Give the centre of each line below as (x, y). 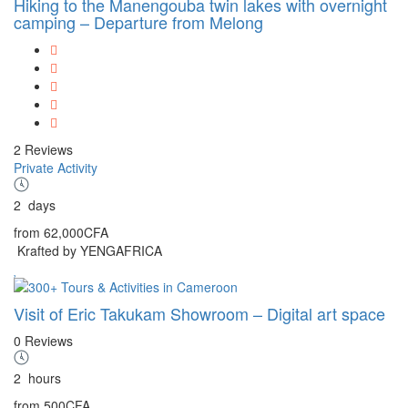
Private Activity (56, 167)
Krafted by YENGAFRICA (90, 250)
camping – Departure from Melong (138, 21)
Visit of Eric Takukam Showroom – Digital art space (199, 313)
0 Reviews (43, 340)
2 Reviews (43, 149)
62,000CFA (76, 232)
